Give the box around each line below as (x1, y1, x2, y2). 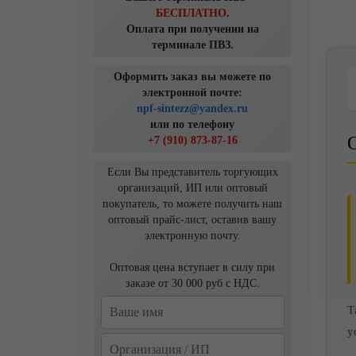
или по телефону (150, 118, 234, 130)
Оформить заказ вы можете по (114, 71, 271, 83)
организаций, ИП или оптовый (117, 182, 268, 194)
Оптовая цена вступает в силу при (110, 261, 275, 273)
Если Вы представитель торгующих (106, 166, 278, 178)
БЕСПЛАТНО (155, 7, 226, 19)
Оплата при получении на (126, 23, 259, 35)
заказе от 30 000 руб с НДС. (125, 277, 260, 289)
